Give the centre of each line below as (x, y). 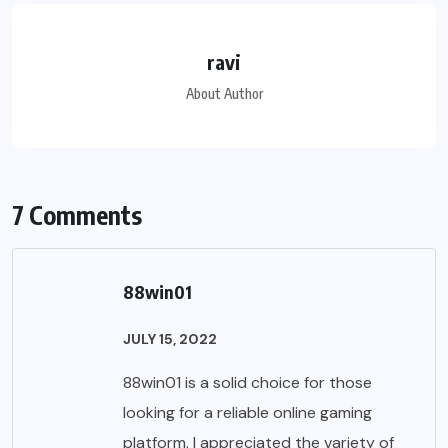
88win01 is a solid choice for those (247, 382)
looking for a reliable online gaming (247, 412)
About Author (224, 93)
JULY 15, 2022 (170, 338)
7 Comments (77, 214)
